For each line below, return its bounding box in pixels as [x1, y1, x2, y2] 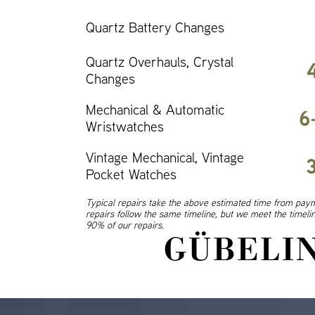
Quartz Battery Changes [86, 18, 224, 36]
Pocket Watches [86, 165, 176, 183]
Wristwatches [86, 117, 164, 135]
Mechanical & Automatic [86, 101, 224, 118]
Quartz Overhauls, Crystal [86, 53, 233, 70]
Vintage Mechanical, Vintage [86, 148, 244, 166]
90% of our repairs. [86, 219, 164, 231]
